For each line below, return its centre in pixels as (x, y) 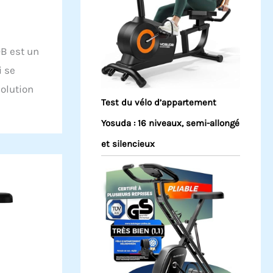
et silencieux (128, 144)
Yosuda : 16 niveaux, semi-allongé (170, 123)
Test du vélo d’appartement (159, 103)
